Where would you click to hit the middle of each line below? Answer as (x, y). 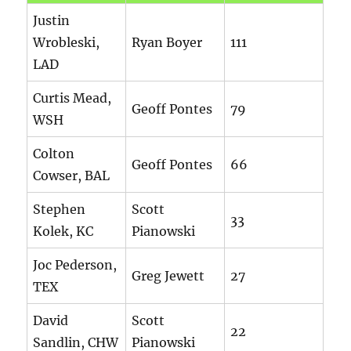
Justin (52, 21)
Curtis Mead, (72, 98)
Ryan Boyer (167, 43)
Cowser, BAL (72, 176)
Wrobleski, (67, 43)
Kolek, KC (63, 232)
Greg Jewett (168, 276)
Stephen (60, 210)
